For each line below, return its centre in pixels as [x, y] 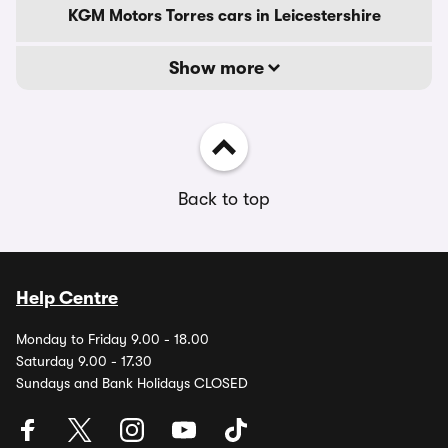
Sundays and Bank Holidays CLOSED [132, 383]
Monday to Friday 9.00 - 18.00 [112, 339]
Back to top [224, 199]
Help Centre [67, 298]
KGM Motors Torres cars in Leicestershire [224, 16]
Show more [218, 68]
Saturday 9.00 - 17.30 [84, 361]
